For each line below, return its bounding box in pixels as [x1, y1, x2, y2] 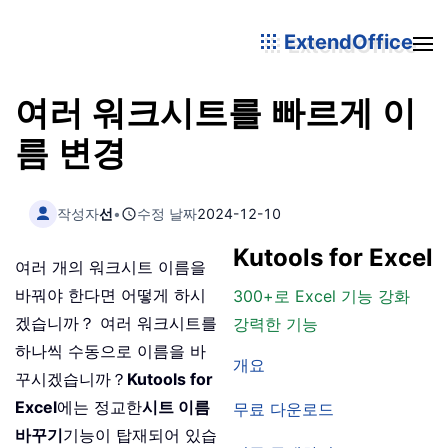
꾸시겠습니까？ [15, 369, 127, 390]
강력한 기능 [233, 314, 318, 335]
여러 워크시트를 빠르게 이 [15, 91, 416, 137]
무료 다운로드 [233, 399, 334, 420]
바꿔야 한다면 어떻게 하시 [15, 285, 206, 306]
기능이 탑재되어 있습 [63, 425, 217, 446]
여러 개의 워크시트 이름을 [15, 257, 206, 278]
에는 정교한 [57, 397, 142, 418]
